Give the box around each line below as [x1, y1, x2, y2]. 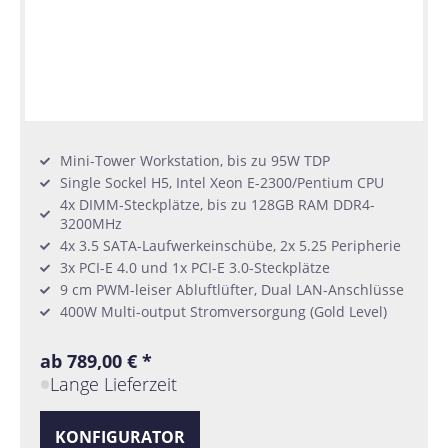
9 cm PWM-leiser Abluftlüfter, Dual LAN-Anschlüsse [60, 280, 404, 300]
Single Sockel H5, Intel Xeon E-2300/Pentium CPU [60, 173, 384, 193]
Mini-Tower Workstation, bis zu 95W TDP [60, 151, 330, 171]
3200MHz [60, 214, 122, 234]
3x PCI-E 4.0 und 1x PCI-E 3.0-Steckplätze [60, 258, 330, 278]
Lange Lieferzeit [50, 372, 178, 397]
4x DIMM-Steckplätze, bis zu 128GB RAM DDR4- [60, 195, 375, 215]
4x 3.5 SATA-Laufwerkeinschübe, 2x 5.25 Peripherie [60, 236, 401, 256]
